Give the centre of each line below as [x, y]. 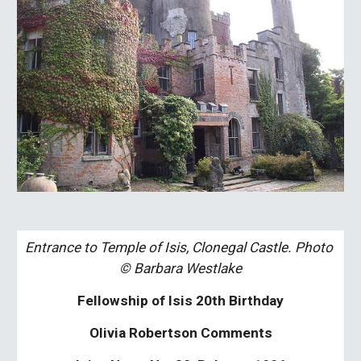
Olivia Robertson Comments [180, 333]
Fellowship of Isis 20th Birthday [180, 301]
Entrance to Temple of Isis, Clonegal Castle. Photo [179, 247]
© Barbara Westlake [180, 268]
